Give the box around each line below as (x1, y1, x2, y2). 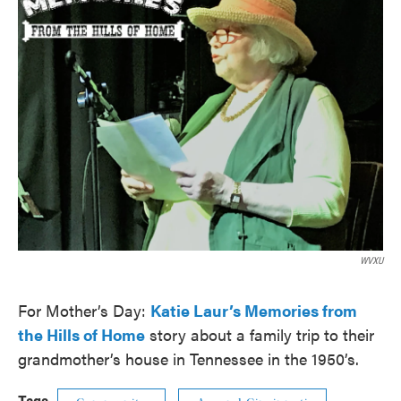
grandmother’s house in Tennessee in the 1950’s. (18, 347, 359, 370)
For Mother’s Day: (18, 299, 150, 321)
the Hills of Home (18, 323, 145, 346)
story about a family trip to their (149, 323, 374, 346)
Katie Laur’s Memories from (150, 299, 357, 321)
